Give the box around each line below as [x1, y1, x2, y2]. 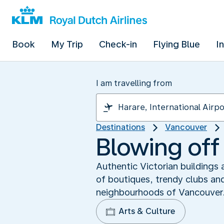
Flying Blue [153, 39, 200, 49]
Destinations [96, 122, 145, 132]
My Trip [51, 39, 83, 49]
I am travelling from [96, 78, 172, 88]
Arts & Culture [118, 206, 175, 216]
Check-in [99, 39, 137, 49]
